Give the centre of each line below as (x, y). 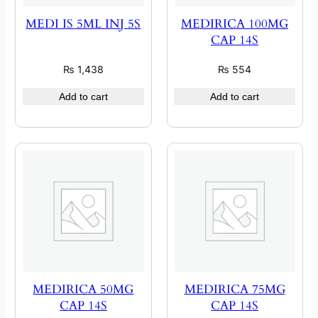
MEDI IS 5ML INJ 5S (83, 24)
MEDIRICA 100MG (235, 24)
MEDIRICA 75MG (235, 290)
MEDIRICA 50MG (83, 290)
